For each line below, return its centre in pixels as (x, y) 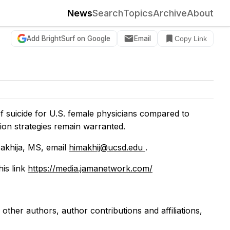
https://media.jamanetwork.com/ (90, 168)
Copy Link (191, 39)
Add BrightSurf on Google (69, 38)
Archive (170, 13)
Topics (138, 13)
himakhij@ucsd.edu (107, 147)
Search (108, 13)
